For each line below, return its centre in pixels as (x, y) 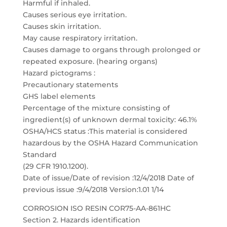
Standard (40, 155)
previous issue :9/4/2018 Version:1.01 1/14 (93, 190)
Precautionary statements (70, 85)
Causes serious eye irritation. (74, 15)
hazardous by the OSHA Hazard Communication (110, 143)
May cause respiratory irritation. (80, 38)
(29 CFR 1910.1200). (55, 166)
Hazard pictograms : (59, 73)
